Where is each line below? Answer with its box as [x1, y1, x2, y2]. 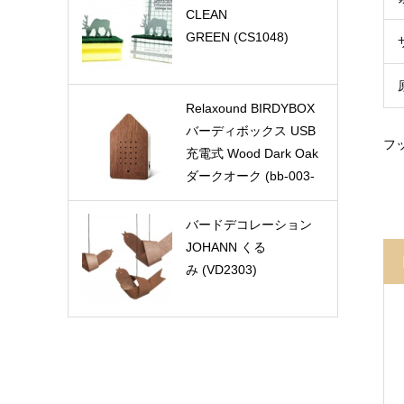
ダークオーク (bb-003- [185, 169, 315, 183]
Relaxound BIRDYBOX [185, 101, 315, 115]
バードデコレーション [185, 217, 312, 232]
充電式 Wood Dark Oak [185, 146, 318, 161]
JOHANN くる [185, 240, 266, 254]
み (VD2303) [185, 262, 257, 277]
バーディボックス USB [185, 124, 316, 138]
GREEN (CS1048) [185, 30, 289, 44]
